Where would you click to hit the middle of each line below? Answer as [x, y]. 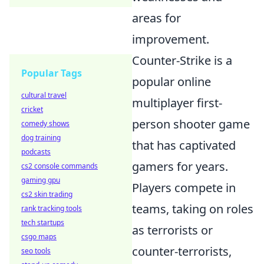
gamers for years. [180, 166]
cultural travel [44, 95]
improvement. [171, 39]
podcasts [36, 152]
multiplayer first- [177, 103]
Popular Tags [52, 73]
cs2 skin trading [47, 194]
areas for [156, 18]
